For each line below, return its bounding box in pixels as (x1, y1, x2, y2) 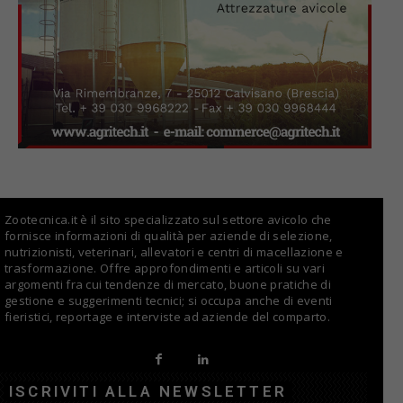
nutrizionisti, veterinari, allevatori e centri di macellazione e (4, 244, 344, 261)
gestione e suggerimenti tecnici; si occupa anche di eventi (4, 292, 333, 309)
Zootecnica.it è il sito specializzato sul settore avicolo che (4, 211, 332, 228)
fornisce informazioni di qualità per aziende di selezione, (4, 228, 333, 245)
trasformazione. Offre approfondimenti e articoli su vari (4, 260, 325, 277)
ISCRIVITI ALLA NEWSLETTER (9, 381, 287, 400)
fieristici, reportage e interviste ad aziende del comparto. (4, 309, 330, 326)
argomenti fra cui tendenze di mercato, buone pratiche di (4, 276, 331, 293)
